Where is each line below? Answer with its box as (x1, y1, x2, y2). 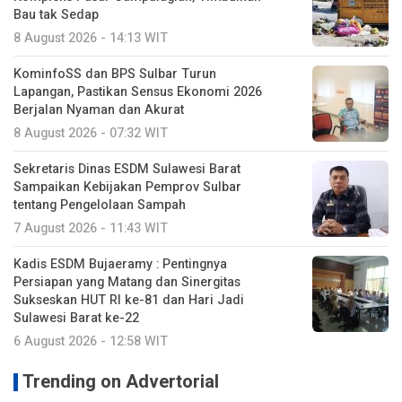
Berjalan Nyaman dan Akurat (13, 100, 184, 119)
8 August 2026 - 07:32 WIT (13, 123, 168, 143)
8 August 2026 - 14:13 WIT (13, 28, 168, 48)
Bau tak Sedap (13, 4, 99, 24)
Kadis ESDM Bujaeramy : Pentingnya (13, 254, 227, 274)
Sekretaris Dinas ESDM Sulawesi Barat (13, 159, 240, 179)
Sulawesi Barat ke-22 (13, 308, 139, 328)
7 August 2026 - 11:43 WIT (13, 218, 168, 238)
